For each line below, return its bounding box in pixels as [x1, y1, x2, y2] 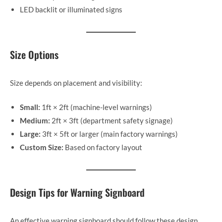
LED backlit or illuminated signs [20, 4, 122, 14]
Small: [20, 103, 40, 112]
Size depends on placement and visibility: [10, 78, 142, 87]
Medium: [20, 116, 50, 125]
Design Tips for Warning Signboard [10, 185, 145, 200]
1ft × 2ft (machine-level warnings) [40, 103, 152, 112]
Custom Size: [20, 143, 63, 152]
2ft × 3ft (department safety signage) [50, 116, 173, 125]
